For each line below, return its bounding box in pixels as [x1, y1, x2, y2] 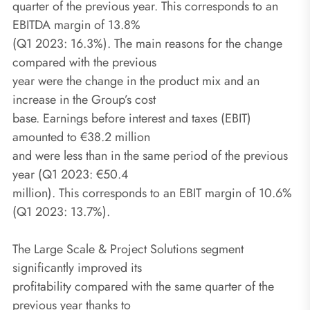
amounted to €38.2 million [12, 127, 150, 146]
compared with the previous [12, 53, 156, 71]
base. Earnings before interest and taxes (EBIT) [12, 109, 251, 127]
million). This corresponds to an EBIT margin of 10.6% [12, 183, 292, 202]
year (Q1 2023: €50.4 [12, 165, 129, 183]
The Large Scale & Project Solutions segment [12, 239, 244, 258]
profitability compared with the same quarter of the [12, 277, 274, 295]
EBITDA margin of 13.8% [12, 15, 140, 34]
